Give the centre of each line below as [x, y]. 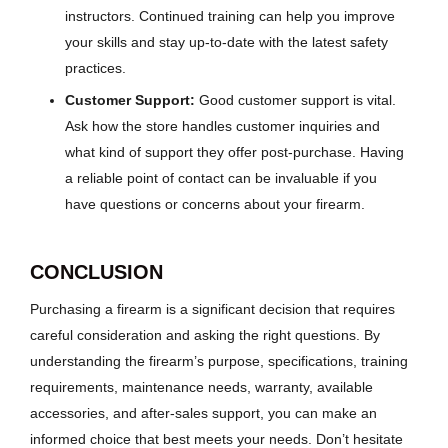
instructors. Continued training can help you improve [230, 15]
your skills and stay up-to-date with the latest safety [226, 41]
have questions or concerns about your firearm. [215, 203]
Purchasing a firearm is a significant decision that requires [212, 309]
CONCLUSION [96, 271]
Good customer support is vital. [295, 99]
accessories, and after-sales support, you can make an [203, 413]
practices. [95, 67]
